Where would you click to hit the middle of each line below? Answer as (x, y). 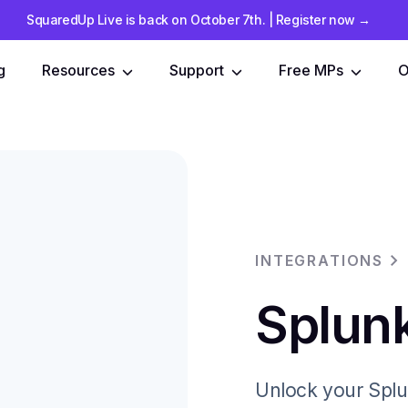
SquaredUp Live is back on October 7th (144, 20)
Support (197, 70)
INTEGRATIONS (319, 261)
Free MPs (311, 70)
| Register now (311, 20)
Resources (78, 70)
